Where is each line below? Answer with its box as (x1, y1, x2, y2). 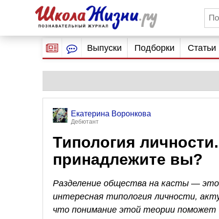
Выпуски (87, 43, 122, 53)
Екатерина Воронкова (71, 109, 151, 118)
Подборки (134, 43, 175, 53)
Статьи (187, 43, 216, 53)
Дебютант (71, 118, 99, 125)
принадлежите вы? (53, 151, 203, 168)
